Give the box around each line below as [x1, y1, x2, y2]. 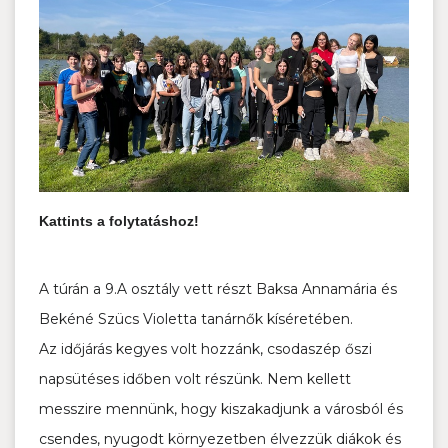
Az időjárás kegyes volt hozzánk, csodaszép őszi [39, 340, 372, 359]
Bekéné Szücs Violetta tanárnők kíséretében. [39, 310, 353, 329]
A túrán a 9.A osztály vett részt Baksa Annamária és [39, 280, 397, 299]
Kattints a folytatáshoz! [39, 213, 199, 230]
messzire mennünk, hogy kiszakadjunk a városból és [39, 400, 403, 419]
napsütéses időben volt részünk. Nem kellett [39, 370, 351, 389]
